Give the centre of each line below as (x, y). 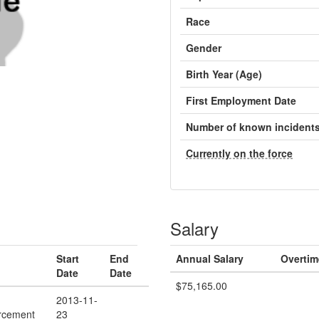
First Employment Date (241, 100)
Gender (204, 48)
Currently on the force (239, 153)
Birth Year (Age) (224, 74)
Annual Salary (210, 258)
